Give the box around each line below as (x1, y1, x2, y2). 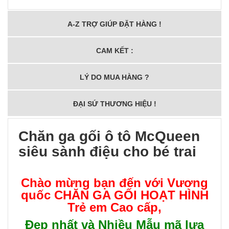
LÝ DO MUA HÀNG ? (80, 73, 149, 81)
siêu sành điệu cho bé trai (18, 143, 196, 159)
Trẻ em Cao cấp (67, 200, 158, 214)
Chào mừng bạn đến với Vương (21, 175, 208, 190)
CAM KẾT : (96, 46, 133, 55)
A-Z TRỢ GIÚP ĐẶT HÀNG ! (67, 19, 162, 28)
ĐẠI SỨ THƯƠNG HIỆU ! (73, 99, 156, 108)
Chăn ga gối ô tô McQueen (18, 128, 200, 144)
